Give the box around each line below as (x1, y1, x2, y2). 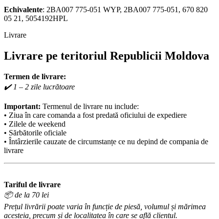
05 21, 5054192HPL (4, 14, 68, 23)
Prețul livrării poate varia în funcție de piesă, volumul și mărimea (4, 202, 206, 211)
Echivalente (4, 5, 43, 14)
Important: (4, 102, 41, 111)
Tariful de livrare (4, 180, 61, 189)
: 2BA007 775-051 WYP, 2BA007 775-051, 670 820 (43, 5, 208, 14)
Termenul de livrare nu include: (41, 102, 139, 111)
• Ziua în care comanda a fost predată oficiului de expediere (4, 111, 187, 120)
